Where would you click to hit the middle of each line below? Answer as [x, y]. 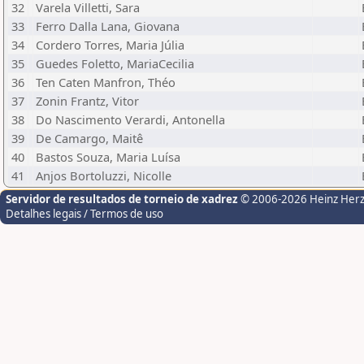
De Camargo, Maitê [89, 138]
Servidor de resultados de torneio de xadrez [122, 199]
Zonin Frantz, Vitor [87, 101]
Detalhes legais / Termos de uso [84, 214]
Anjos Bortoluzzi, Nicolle [104, 175]
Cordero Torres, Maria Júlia [110, 45]
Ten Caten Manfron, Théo [106, 82]
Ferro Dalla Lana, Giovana [108, 26]
